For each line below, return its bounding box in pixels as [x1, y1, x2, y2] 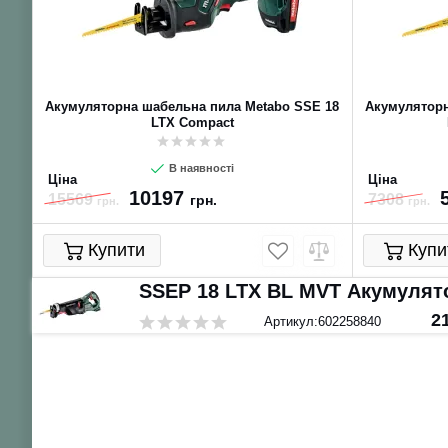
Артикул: [263, 314, 318, 330]
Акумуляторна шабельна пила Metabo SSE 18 [45, 99, 339, 115]
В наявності [165, 162, 234, 175]
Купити [87, 240, 145, 261]
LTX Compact [150, 115, 234, 131]
